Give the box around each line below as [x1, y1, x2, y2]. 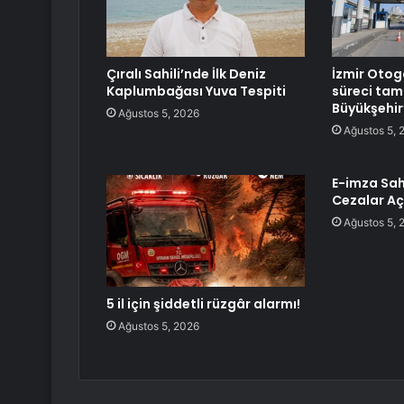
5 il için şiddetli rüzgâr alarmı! [106, 295, 300, 314]
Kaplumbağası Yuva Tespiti [106, 82, 286, 101]
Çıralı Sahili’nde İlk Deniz [106, 65, 266, 84]
